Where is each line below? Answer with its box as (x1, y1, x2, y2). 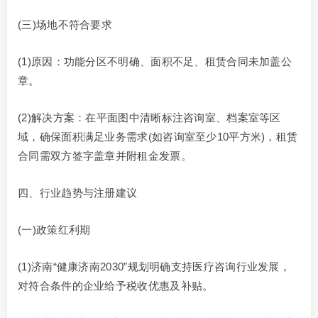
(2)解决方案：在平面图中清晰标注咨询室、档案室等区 (18, 111, 281, 124)
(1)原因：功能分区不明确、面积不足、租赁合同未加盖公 (18, 55, 292, 68)
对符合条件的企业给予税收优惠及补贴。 (18, 280, 214, 292)
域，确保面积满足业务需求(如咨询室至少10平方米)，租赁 (18, 131, 298, 143)
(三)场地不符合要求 (18, 18, 112, 31)
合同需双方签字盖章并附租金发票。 (18, 150, 192, 163)
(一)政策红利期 (18, 224, 91, 236)
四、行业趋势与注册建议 (18, 187, 138, 199)
